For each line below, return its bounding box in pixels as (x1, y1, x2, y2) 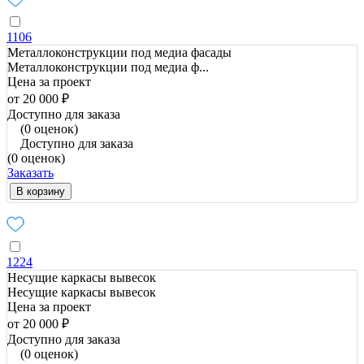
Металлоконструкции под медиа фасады (7, 45, 232, 59)
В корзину (16, 184, 65, 197)
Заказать (7, 165, 54, 180)
